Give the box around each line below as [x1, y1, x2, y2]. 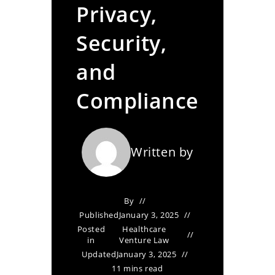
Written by [131, 144, 193, 160]
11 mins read [112, 263, 163, 274]
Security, [76, 29, 167, 57]
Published [79, 209, 119, 220]
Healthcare [122, 223, 166, 234]
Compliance [76, 87, 199, 115]
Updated [82, 249, 117, 260]
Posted [77, 223, 106, 234]
